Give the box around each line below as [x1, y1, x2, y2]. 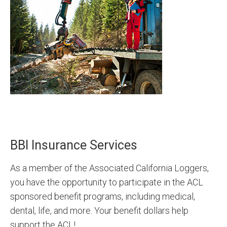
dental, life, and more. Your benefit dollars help [10, 205, 188, 216]
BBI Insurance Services [10, 138, 137, 153]
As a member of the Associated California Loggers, [10, 163, 209, 173]
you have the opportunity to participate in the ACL [10, 177, 203, 187]
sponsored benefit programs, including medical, [10, 191, 195, 202]
